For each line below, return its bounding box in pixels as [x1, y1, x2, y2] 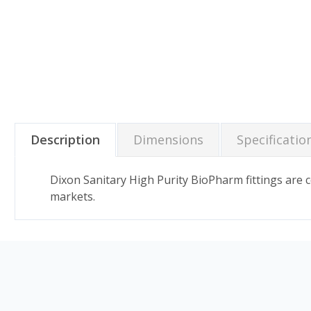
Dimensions [133, 131, 203, 148]
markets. [50, 188, 95, 204]
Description [31, 131, 100, 148]
